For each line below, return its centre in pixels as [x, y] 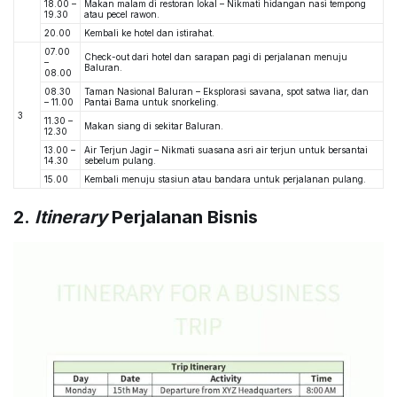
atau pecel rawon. [122, 15]
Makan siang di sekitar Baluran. [154, 126]
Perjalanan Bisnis [183, 218]
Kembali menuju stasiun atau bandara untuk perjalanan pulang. [225, 179]
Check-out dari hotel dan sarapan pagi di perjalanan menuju [216, 57]
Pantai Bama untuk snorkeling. [152, 102]
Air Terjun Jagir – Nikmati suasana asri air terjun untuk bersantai [226, 150]
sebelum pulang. [120, 161]
